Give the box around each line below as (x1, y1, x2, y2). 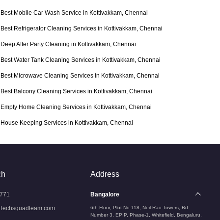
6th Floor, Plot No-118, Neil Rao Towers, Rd (90, 205, 188, 210)
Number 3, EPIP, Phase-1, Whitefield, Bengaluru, (90, 212, 202, 218)
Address (90, 170, 119, 178)
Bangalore (90, 191, 119, 198)
